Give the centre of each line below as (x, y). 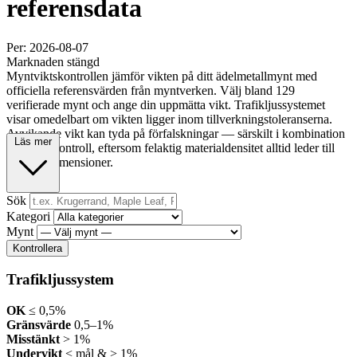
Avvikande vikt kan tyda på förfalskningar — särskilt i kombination (176, 133)
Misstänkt (33, 339)
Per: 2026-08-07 (47, 47)
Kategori (28, 216)
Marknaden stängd (53, 61)
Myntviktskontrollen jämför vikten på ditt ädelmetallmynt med (162, 76)
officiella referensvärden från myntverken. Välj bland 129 (151, 90)
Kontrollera (37, 248)
